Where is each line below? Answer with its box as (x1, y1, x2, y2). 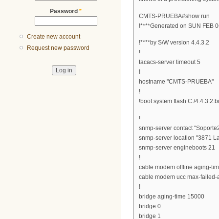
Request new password (27, 44, 90, 52)
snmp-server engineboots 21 (139, 144, 215, 151)
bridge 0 (139, 202, 161, 210)
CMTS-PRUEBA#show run (139, 12, 210, 20)
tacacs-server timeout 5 (139, 59, 200, 66)
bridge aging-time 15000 (139, 193, 204, 200)
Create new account (27, 33, 81, 41)
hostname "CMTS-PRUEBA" (139, 78, 214, 86)
